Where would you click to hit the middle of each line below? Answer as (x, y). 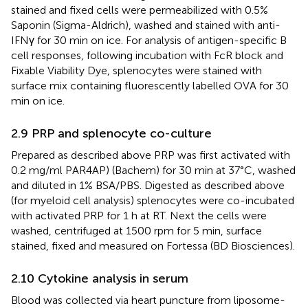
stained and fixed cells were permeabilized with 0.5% (140, 10)
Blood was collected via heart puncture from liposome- (148, 300)
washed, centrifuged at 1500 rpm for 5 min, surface (136, 230)
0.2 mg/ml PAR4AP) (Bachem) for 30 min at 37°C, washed (153, 170)
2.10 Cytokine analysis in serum (100, 278)
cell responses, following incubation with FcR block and (147, 55)
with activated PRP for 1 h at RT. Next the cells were (139, 215)
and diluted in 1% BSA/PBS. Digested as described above (148, 185)
